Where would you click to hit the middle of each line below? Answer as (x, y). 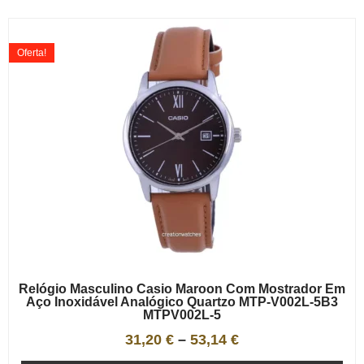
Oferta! (32, 52)
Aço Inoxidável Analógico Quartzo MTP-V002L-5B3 (182, 301)
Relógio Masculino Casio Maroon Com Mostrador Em (182, 288)
